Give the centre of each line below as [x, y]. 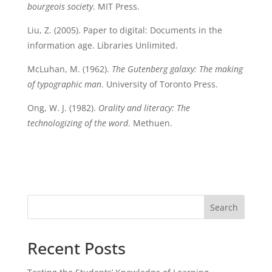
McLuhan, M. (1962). [69, 69]
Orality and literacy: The [144, 108]
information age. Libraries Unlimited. [102, 45]
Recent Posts [76, 248]
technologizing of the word [77, 123]
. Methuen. [150, 123]
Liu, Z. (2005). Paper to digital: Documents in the [124, 30]
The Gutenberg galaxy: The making [177, 69]
